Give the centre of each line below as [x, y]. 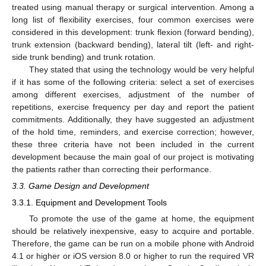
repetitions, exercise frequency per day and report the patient [133, 107]
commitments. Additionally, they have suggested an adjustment [133, 119]
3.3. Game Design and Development [80, 186]
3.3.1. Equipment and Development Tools [89, 202]
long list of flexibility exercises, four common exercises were [133, 19]
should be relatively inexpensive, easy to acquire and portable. [133, 231]
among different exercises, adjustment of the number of [133, 94]
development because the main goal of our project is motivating [133, 156]
